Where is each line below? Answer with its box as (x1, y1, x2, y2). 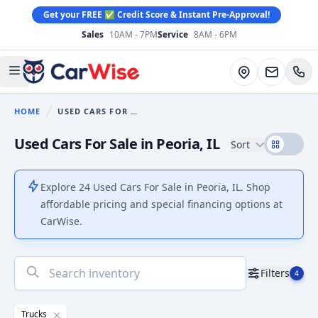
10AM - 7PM (109, 28, 158, 40)
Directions (236, 63, 285, 77)
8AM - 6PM (193, 28, 237, 40)
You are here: (40, 111, 111, 127)
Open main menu (13, 71, 107, 87)
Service (157, 28, 188, 40)
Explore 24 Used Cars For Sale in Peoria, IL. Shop (40, 180, 270, 194)
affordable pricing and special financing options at (40, 197, 283, 211)
